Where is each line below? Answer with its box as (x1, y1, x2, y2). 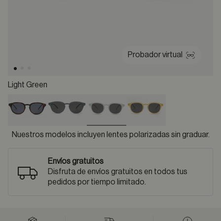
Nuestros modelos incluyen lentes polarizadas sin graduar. (11, 131, 210, 139)
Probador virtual (128, 51, 183, 59)
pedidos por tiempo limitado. (48, 178, 146, 186)
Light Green (8, 81, 47, 89)
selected (106, 127, 137, 135)
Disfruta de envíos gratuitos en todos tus (48, 168, 187, 176)
